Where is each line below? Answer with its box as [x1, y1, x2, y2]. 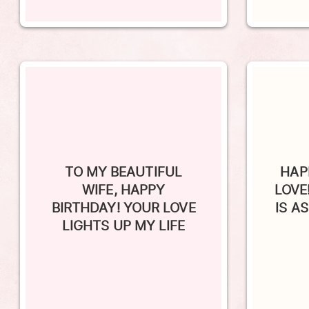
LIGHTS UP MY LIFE [61, 197, 186, 217]
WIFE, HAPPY [82, 161, 166, 181]
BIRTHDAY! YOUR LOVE [51, 179, 196, 199]
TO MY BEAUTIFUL [65, 143, 182, 163]
